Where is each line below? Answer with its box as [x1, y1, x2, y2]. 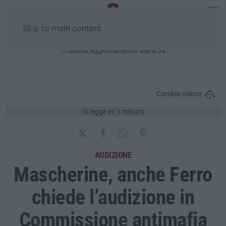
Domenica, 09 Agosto [70, 33, 156, 44]
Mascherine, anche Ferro [14, 162, 212, 187]
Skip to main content [23, 24, 101, 33]
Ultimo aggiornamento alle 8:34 [67, 46, 165, 54]
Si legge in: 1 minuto [82, 107, 144, 116]
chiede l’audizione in [31, 185, 195, 209]
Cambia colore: [156, 90, 203, 98]
